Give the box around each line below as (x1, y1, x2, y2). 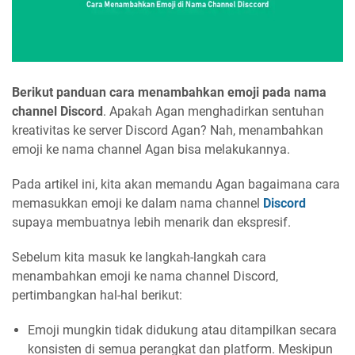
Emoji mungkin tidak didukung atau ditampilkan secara (28, 323, 337, 338)
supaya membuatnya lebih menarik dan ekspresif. (12, 215, 291, 231)
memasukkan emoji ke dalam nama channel (12, 196, 263, 212)
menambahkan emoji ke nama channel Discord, (12, 269, 278, 284)
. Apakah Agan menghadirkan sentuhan (103, 104, 324, 120)
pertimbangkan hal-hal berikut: (12, 288, 182, 303)
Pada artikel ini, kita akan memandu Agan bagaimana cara (12, 177, 340, 193)
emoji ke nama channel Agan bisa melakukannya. (12, 142, 290, 158)
